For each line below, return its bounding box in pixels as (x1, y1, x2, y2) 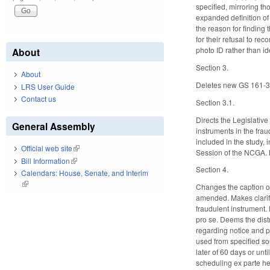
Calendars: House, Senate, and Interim (21, 168, 148, 178)
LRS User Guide (21, 81, 75, 92)
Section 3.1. (196, 96, 235, 107)
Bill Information (21, 155, 70, 166)
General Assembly (12, 119, 95, 134)
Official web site (21, 143, 72, 154)
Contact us (21, 93, 56, 104)
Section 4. (196, 164, 229, 175)
